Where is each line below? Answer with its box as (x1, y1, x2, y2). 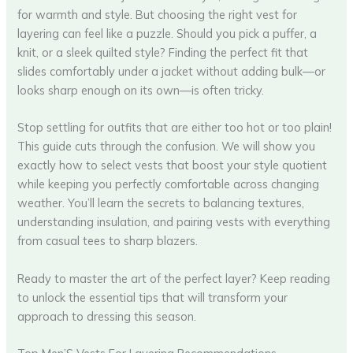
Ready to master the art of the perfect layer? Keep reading (17, 270, 331, 286)
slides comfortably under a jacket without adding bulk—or (17, 63, 326, 79)
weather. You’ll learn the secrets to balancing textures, (17, 195, 305, 211)
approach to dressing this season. (17, 308, 197, 324)
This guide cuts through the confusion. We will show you (17, 139, 316, 154)
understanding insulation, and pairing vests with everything (17, 214, 331, 230)
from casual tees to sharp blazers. (17, 233, 199, 249)
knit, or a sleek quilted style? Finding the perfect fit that (17, 44, 309, 60)
